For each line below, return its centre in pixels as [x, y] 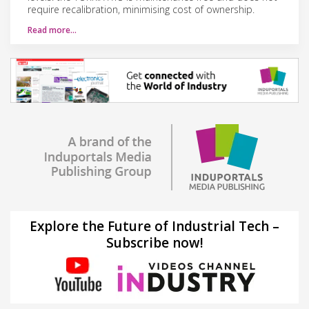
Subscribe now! [154, 242]
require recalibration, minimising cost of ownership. [141, 9]
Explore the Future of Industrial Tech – [154, 226]
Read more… [52, 30]
